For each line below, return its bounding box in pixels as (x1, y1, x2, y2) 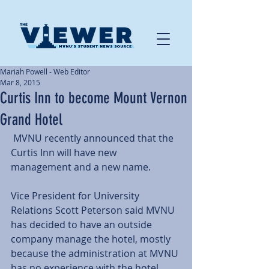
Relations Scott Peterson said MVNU (11, 204, 177, 217)
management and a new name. (11, 160, 156, 174)
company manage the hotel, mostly (11, 232, 173, 246)
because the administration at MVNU (11, 247, 181, 260)
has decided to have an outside (11, 218, 154, 231)
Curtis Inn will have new (11, 146, 119, 159)
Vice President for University (11, 189, 142, 202)
